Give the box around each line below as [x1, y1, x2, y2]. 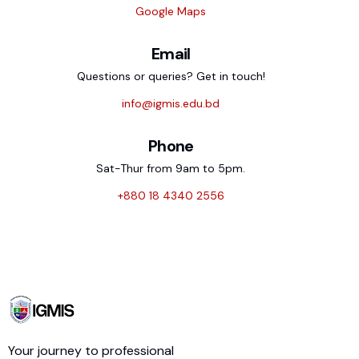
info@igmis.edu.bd [122, 95, 220, 111]
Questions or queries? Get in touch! [76, 68, 265, 83]
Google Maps [135, 3, 207, 18]
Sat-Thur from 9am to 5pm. [96, 160, 246, 175]
